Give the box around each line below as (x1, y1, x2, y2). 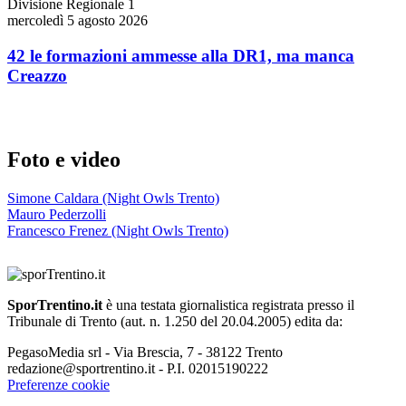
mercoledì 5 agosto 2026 (7, 12, 148, 28)
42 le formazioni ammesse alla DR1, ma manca (7, 45, 354, 65)
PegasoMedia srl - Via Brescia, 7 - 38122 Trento (7, 344, 283, 361)
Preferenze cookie (7, 377, 110, 393)
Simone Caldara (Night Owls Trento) (7, 190, 219, 207)
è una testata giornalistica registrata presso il (102, 297, 354, 314)
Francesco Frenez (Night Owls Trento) (7, 223, 228, 239)
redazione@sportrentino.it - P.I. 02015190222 (7, 361, 268, 377)
